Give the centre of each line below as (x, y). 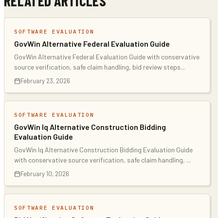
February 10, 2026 (45, 174)
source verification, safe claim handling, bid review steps (97, 67)
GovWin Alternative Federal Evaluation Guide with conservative (107, 57)
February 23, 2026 (45, 81)
